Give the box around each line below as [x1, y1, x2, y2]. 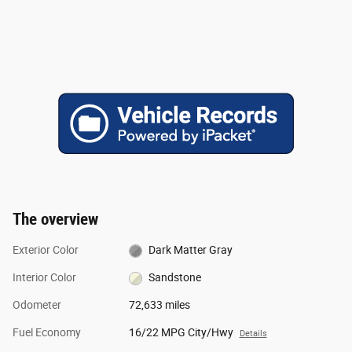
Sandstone [148, 270, 202, 284]
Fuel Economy [13, 325, 81, 339]
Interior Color [13, 270, 76, 284]
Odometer [13, 298, 61, 311]
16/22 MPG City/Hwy [128, 325, 233, 339]
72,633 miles [128, 298, 190, 311]
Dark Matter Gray [148, 243, 233, 256]
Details [239, 328, 267, 339]
